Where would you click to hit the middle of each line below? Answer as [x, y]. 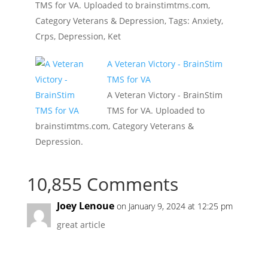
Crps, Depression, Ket [78, 36]
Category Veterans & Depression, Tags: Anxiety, [129, 21]
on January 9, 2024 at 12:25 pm [174, 206]
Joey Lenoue [85, 206]
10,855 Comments [102, 184]
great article [81, 225]
